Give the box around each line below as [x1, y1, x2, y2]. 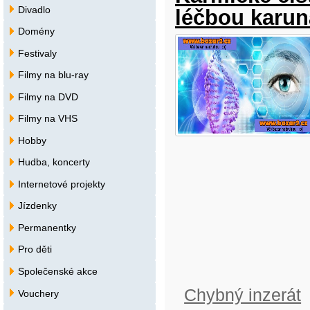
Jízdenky [18, 200, 57, 212]
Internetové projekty [18, 178, 105, 190]
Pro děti [18, 244, 52, 255]
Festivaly [18, 47, 57, 59]
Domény [18, 26, 55, 37]
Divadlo [18, 3, 51, 15]
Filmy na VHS [18, 113, 77, 125]
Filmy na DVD [18, 91, 78, 102]
